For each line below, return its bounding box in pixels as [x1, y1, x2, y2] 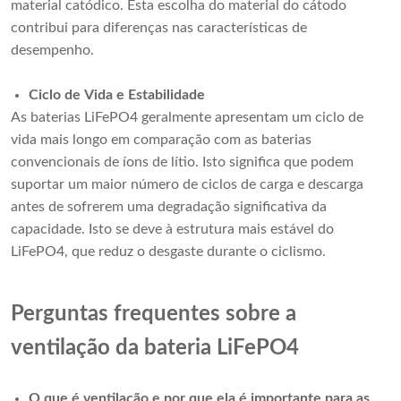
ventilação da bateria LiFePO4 [11, 337, 299, 360]
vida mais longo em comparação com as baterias [11, 132, 311, 148]
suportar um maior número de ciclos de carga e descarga [11, 177, 363, 192]
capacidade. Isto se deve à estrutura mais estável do [11, 222, 334, 237]
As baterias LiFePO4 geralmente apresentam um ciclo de [11, 110, 363, 125]
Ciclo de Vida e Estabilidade [29, 88, 205, 103]
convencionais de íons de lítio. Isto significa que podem [11, 155, 354, 170]
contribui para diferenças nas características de [11, 21, 307, 36]
